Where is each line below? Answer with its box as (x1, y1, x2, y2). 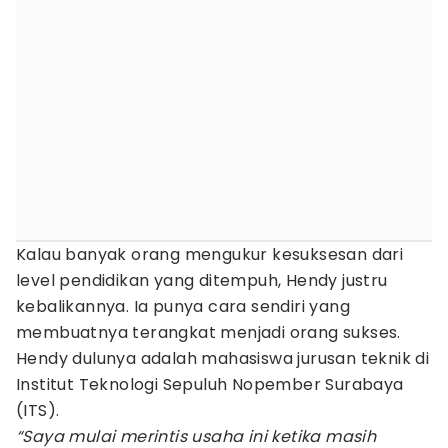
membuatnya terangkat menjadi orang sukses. (16, 321, 401, 344)
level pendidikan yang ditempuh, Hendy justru (16, 269, 388, 292)
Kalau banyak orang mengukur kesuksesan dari (16, 243, 404, 266)
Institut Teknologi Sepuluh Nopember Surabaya (16, 373, 404, 396)
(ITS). (16, 399, 60, 422)
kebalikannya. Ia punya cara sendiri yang (16, 295, 350, 318)
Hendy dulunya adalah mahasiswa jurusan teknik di (16, 347, 430, 370)
